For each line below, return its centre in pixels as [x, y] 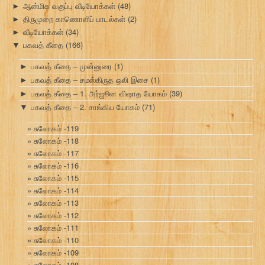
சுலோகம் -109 [56, 252]
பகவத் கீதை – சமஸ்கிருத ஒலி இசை [90, 80]
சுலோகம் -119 [56, 128]
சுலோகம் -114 [56, 190]
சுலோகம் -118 [56, 140]
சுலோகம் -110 [56, 240]
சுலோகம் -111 [56, 227]
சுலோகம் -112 [56, 215]
